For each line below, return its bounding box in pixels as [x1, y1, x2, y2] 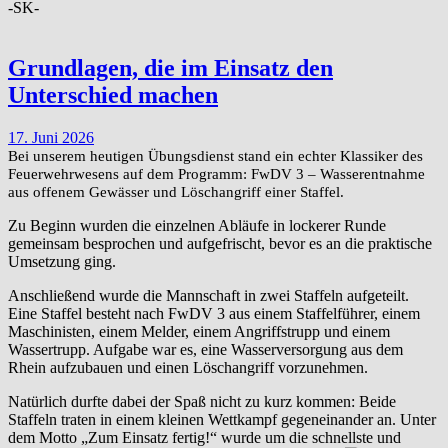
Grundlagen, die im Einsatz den [8, 54, 333, 81]
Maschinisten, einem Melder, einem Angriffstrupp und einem [8, 322, 390, 340]
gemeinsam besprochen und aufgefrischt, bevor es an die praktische [8, 234, 432, 252]
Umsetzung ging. [8, 252, 116, 270]
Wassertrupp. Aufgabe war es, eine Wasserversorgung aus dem [8, 340, 403, 358]
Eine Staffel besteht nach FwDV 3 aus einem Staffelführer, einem [8, 304, 420, 322]
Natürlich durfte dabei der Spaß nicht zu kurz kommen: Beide [8, 392, 396, 410]
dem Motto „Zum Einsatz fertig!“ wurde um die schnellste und [8, 428, 401, 446]
